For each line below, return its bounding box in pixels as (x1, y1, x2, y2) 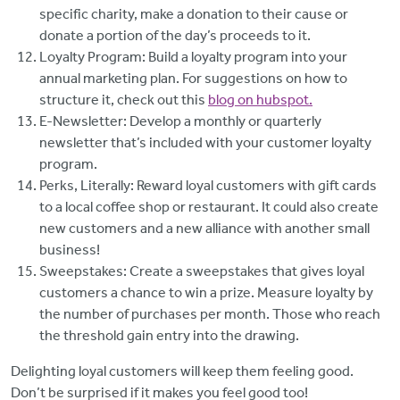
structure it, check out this (39, 90, 208, 108)
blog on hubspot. (208, 90, 312, 108)
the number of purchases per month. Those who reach (39, 304, 380, 322)
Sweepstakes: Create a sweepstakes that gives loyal (39, 262, 364, 279)
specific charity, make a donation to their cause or (39, 4, 348, 22)
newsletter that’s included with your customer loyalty (39, 133, 371, 151)
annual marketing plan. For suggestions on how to (39, 69, 347, 87)
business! (39, 240, 100, 258)
